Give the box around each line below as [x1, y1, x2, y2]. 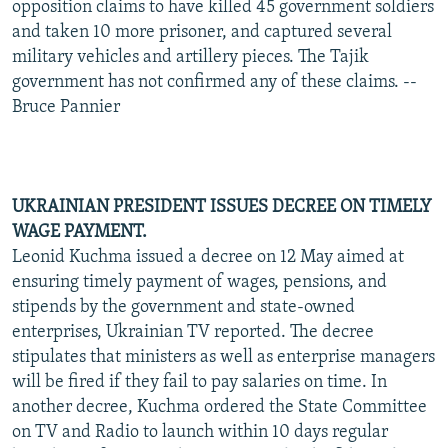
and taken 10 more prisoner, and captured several [12, 22, 392, 42]
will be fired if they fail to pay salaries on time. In [12, 372, 387, 392]
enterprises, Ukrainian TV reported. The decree [12, 322, 374, 342]
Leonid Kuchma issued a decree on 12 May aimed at [12, 247, 404, 267]
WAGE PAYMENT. [12, 222, 147, 242]
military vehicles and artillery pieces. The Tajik [12, 47, 369, 67]
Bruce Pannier [12, 97, 120, 117]
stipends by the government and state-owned [12, 297, 355, 317]
